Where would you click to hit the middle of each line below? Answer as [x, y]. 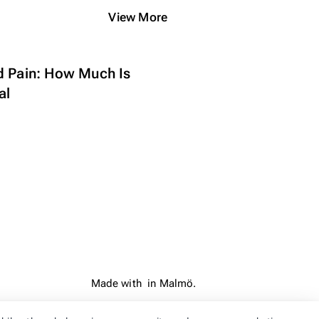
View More [138, 17]
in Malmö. [171, 284]
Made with [117, 284]
